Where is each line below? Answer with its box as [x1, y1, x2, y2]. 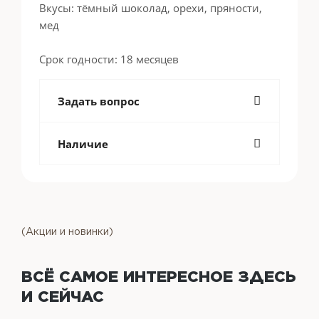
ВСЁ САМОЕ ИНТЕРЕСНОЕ [21, 267, 238, 286]
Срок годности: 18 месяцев [39, 52, 179, 66]
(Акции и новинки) [21, 226, 113, 237]
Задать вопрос [58, 94, 140, 108]
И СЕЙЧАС [21, 287, 104, 305]
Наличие [58, 137, 108, 151]
